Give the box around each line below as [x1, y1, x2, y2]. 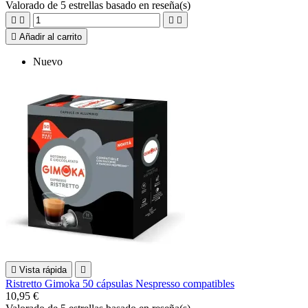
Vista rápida [19, 264, 67, 275]
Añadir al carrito [19, 31, 82, 42]
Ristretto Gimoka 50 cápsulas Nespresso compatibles [5, 277, 234, 289]
